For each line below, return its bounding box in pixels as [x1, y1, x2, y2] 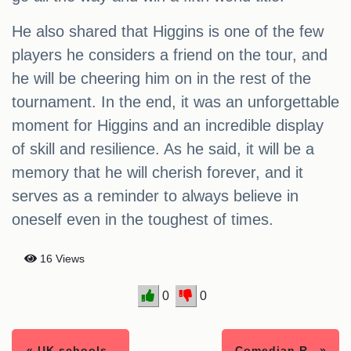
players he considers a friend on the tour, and [12, 46, 327, 64]
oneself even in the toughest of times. [12, 211, 273, 229]
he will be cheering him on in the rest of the [12, 70, 311, 88]
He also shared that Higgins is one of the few [12, 23, 324, 41]
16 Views [37, 252, 85, 266]
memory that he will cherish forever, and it [12, 164, 303, 182]
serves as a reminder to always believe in [12, 187, 299, 205]
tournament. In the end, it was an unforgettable [12, 93, 339, 111]
